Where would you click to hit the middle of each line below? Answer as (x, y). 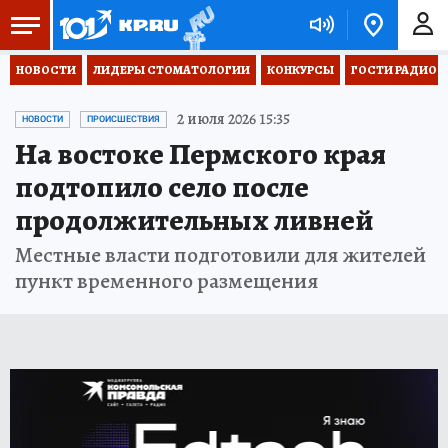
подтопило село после (162, 187)
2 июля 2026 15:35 (233, 119)
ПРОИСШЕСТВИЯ (123, 119)
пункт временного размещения (167, 281)
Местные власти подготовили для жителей (220, 255)
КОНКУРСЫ (300, 70)
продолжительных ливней (194, 220)
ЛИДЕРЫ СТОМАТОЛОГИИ (171, 70)
